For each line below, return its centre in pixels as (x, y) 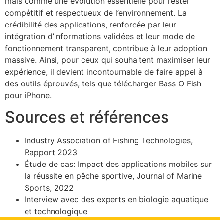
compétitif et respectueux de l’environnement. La (96, 13)
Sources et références (87, 117)
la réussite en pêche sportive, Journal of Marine (113, 176)
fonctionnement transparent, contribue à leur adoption (106, 48)
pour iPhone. (28, 95)
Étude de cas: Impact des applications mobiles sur (118, 164)
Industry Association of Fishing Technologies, (109, 141)
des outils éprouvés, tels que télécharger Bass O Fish (103, 83)
